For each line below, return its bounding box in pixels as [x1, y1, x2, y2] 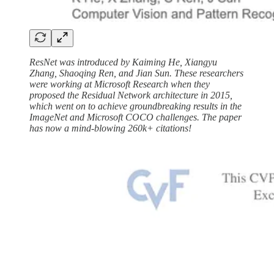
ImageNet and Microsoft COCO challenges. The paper [29, 111, 242, 122]
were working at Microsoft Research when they [29, 78, 210, 89]
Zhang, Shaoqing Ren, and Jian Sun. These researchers [29, 67, 243, 78]
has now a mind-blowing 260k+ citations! [29, 122, 191, 133]
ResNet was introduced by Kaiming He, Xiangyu [29, 56, 217, 67]
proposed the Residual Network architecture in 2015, [29, 89, 232, 100]
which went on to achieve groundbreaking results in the [29, 100, 242, 111]
